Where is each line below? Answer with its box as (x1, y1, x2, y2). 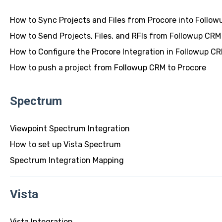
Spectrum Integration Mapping (9, 156, 124, 166)
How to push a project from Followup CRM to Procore (9, 62, 206, 72)
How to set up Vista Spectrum (9, 140, 121, 150)
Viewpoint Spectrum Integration (9, 124, 130, 134)
